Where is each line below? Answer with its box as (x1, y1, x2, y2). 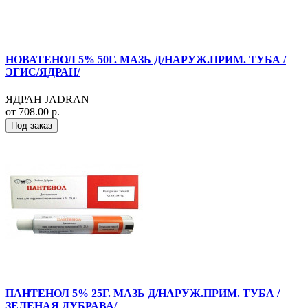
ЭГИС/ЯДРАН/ (5, 66, 80, 78)
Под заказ (11, 120, 52, 131)
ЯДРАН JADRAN (5, 93, 89, 105)
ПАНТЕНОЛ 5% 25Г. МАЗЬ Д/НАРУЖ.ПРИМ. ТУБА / (5, 287, 280, 299)
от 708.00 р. (5, 105, 60, 118)
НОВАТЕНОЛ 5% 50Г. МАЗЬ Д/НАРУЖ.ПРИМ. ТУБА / (5, 54, 286, 66)
